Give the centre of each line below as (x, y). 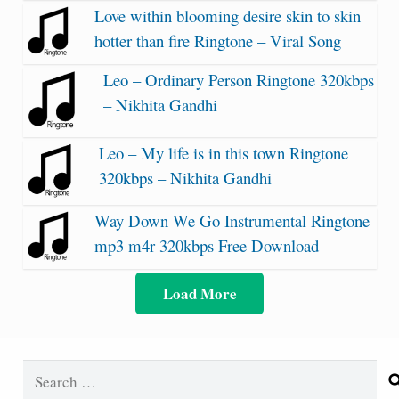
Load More (199, 293)
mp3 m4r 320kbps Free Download (206, 246)
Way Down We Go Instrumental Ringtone (232, 221)
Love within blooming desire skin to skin (227, 15)
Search (43, 371)
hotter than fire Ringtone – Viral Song (217, 40)
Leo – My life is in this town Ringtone (223, 152)
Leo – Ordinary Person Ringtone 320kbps (238, 79)
